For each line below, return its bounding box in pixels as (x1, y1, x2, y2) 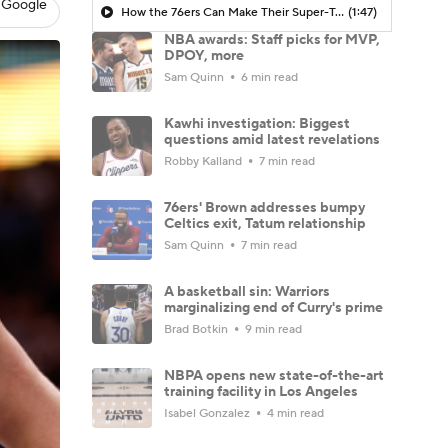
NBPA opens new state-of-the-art (164, 366, 384, 385)
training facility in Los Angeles (164, 382, 358, 401)
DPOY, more (164, 46, 244, 65)
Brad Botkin (164, 321, 231, 337)
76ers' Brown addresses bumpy (164, 198, 365, 217)
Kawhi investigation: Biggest (164, 114, 350, 133)
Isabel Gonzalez (164, 405, 253, 421)
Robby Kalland (164, 153, 245, 169)
